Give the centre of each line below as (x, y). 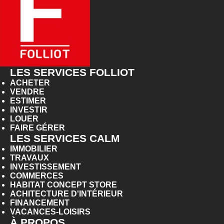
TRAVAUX (29, 158)
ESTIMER (28, 101)
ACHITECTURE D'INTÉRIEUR (66, 194)
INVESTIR (29, 110)
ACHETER (30, 83)
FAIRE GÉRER (37, 128)
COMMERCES (37, 176)
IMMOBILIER (34, 149)
